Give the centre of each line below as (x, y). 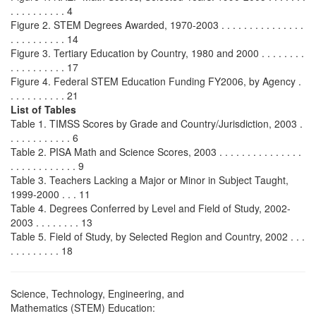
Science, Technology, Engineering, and (97, 293)
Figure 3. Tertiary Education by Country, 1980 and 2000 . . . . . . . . (157, 53)
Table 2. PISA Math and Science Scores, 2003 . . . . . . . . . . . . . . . (156, 152)
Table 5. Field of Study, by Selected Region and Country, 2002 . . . (158, 236)
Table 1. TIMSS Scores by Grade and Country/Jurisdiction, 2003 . (157, 123)
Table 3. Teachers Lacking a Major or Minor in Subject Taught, (150, 180)
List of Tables (43, 109)
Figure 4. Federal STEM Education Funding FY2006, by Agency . (156, 81)
